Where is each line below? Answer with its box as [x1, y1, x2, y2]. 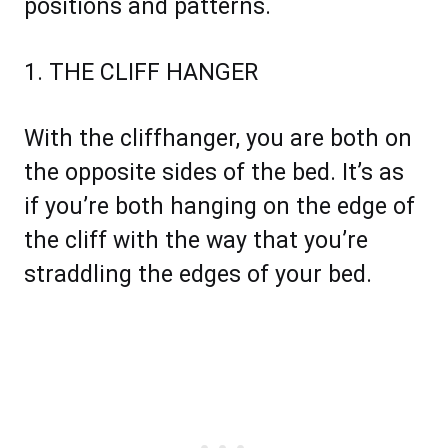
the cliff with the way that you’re [24, 227, 368, 255]
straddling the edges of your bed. [24, 261, 372, 289]
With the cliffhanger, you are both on [24, 125, 412, 153]
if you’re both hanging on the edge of [24, 193, 415, 221]
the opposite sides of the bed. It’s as [24, 159, 404, 187]
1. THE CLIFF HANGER [24, 59, 258, 87]
